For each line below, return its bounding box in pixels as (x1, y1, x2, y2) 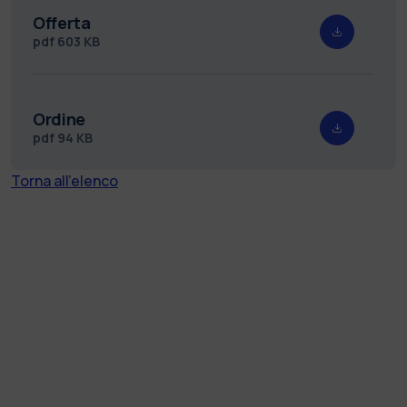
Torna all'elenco (11, 170, 118, 191)
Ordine (33, 107, 85, 130)
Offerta (33, 11, 91, 34)
